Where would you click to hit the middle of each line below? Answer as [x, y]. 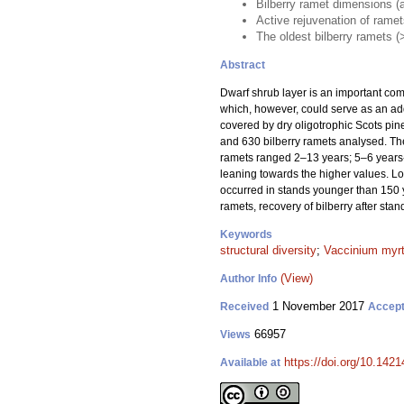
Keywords [246, 234]
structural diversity [268, 250]
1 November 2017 [318, 306]
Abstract [243, 65]
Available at [250, 363]
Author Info [248, 279]
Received [244, 307]
